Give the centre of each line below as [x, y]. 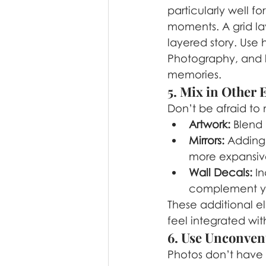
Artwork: [210, 124]
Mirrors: [207, 140]
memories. [194, 75]
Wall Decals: [221, 172]
